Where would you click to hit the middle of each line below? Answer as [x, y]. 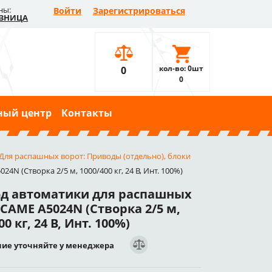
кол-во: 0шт [181, 68]
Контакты [87, 113]
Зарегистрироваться [139, 11]
